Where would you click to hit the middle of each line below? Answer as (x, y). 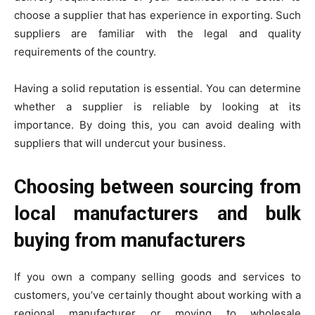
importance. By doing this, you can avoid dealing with (157, 125)
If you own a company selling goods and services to (157, 277)
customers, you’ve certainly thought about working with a (157, 295)
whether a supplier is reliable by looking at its (157, 107)
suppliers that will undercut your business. (120, 143)
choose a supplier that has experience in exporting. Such (157, 15)
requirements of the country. (85, 52)
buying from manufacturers (130, 241)
